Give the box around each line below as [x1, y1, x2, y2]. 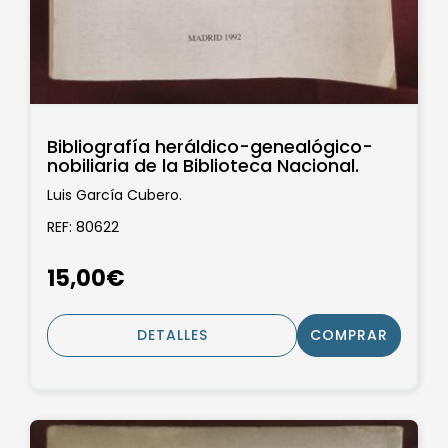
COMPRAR [310, 325, 388, 346]
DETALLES [136, 325, 208, 346]
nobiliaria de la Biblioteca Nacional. [47, 152, 359, 178]
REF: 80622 [47, 216, 119, 237]
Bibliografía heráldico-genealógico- [47, 133, 373, 159]
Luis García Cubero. [47, 185, 182, 206]
